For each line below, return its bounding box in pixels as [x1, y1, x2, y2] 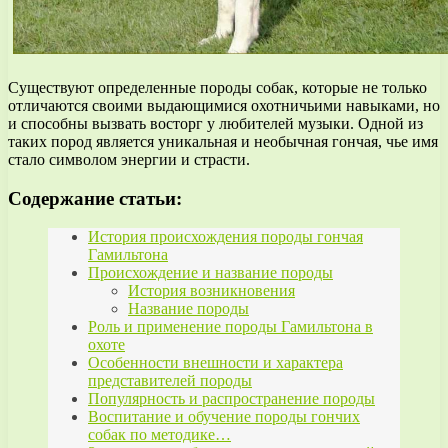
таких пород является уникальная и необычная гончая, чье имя [8, 132, 438, 150]
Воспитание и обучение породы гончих [88, 408, 360, 426]
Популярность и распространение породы [88, 390, 375, 408]
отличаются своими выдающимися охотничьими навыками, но [8, 96, 440, 114]
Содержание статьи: [8, 187, 182, 209]
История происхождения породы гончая [88, 228, 363, 246]
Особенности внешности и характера [88, 354, 343, 372]
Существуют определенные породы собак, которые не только [8, 78, 427, 96]
